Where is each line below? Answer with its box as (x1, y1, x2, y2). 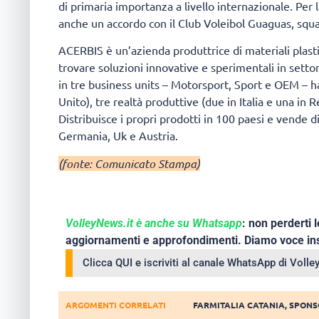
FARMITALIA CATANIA (193, 298, 286, 310)
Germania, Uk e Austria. (58, 128, 181, 143)
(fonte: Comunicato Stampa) (58, 155, 200, 171)
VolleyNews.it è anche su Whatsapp (66, 216, 242, 230)
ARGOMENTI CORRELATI (66, 298, 166, 310)
